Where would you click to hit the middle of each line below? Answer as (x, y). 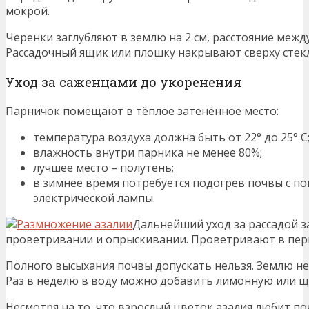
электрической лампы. (94, 198)
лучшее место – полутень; (103, 167)
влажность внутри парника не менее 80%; (148, 152)
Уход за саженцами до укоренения (124, 82)
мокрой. (28, 11)
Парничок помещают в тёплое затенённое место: (142, 111)
